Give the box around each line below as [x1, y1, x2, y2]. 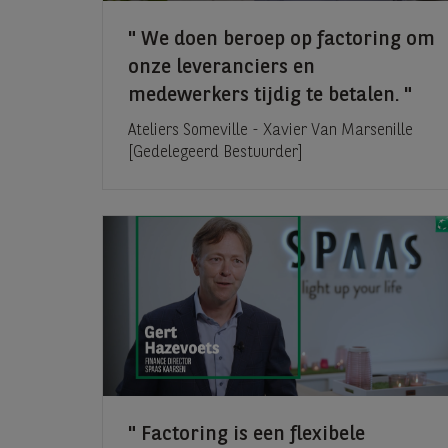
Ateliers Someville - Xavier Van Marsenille [128, 123, 413, 140]
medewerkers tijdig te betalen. [128, 86, 404, 107]
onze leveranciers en [128, 58, 315, 79]
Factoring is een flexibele [136, 425, 365, 446]
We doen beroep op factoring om [136, 30, 435, 51]
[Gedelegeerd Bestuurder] [128, 145, 303, 162]
